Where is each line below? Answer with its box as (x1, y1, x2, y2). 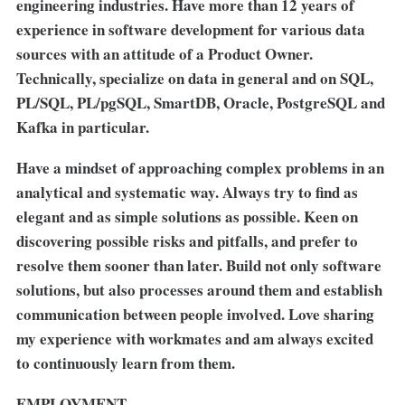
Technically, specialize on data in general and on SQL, (15, 67, 373, 90)
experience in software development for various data (15, 18, 365, 42)
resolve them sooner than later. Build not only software (15, 253, 381, 277)
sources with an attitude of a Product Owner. (15, 42, 313, 66)
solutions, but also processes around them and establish (15, 278, 382, 301)
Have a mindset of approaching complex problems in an (15, 155, 384, 179)
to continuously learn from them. (15, 351, 235, 374)
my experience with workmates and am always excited (15, 326, 373, 350)
